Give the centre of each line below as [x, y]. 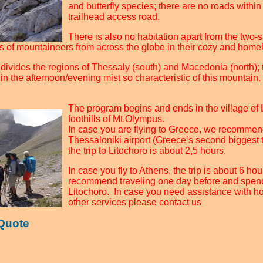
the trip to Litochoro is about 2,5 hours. [147, 151]
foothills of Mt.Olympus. [116, 119]
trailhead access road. [114, 17]
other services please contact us [135, 202]
